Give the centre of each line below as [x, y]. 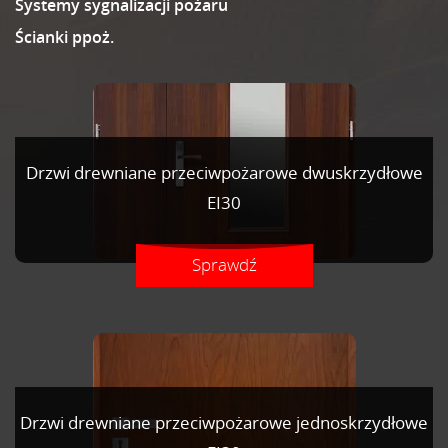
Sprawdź [224, 264]
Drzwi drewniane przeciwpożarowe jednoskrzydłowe [224, 422]
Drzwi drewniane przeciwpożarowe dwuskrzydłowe [224, 172]
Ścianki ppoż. [64, 37]
